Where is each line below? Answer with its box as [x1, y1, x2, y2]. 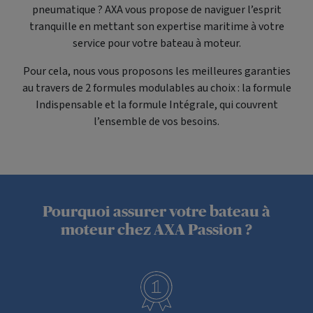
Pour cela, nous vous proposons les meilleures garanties [22, 64, 291, 79]
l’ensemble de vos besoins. [94, 114, 219, 129]
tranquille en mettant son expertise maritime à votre [29, 19, 284, 34]
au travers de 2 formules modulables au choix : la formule [22, 80, 291, 96]
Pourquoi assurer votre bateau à [43, 203, 270, 220]
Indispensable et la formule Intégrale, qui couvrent [35, 97, 278, 112]
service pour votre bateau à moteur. [72, 36, 241, 51]
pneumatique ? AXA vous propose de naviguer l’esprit [31, 2, 282, 17]
